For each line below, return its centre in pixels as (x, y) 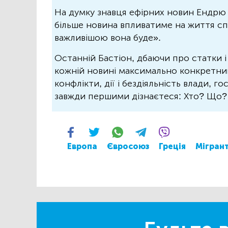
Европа (82, 147)
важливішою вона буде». (108, 38)
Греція (172, 147)
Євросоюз (128, 147)
